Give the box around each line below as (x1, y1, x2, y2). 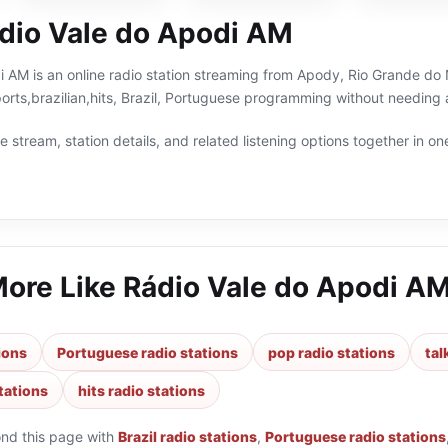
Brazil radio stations (118, 428, 257, 445)
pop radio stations (268, 343, 395, 361)
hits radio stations (78, 381, 205, 399)
